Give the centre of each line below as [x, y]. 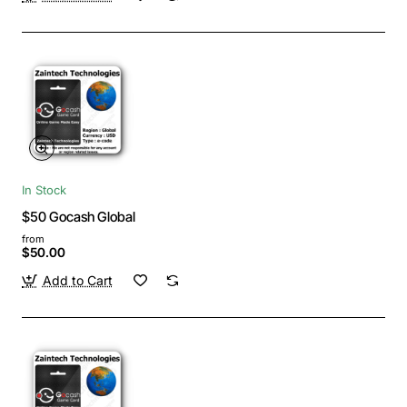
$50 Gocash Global [79, 216]
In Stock [44, 189]
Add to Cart [77, 280]
